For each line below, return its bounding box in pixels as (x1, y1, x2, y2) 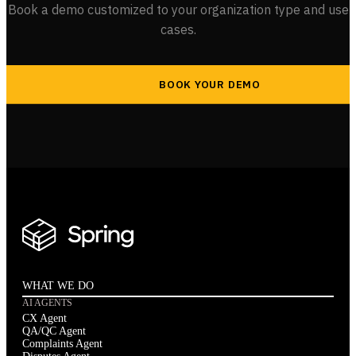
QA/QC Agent (22, 325, 86, 338)
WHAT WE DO (22, 280, 94, 292)
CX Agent (22, 312, 67, 325)
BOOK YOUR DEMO (159, 77, 261, 91)
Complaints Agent (22, 338, 103, 350)
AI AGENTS (22, 297, 72, 309)
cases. (160, 21, 196, 37)
